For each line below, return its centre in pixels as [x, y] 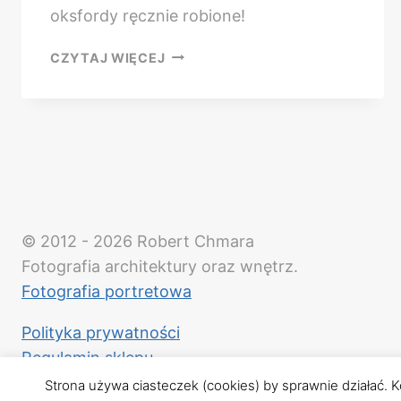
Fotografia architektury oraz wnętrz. [160, 266]
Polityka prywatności [101, 333]
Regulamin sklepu [87, 358]
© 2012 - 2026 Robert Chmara [138, 241]
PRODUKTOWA [215, 74]
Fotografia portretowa [107, 291]
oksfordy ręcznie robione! [148, 15]
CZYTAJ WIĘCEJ [108, 57]
